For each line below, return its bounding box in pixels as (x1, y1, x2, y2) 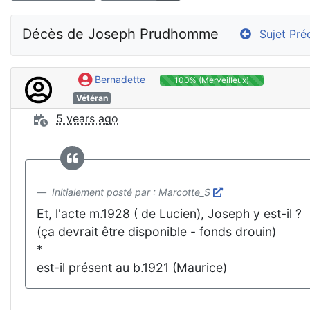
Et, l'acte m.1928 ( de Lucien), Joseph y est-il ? (37, 206, 302, 221)
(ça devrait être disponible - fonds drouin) (37, 224, 276, 239)
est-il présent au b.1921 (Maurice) (37, 259, 227, 275)
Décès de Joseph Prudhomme (22, 25, 219, 42)
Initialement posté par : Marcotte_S (52, 185, 213, 198)
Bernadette (91, 73, 145, 85)
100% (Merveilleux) (174, 75, 249, 85)
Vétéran (75, 92, 108, 103)
